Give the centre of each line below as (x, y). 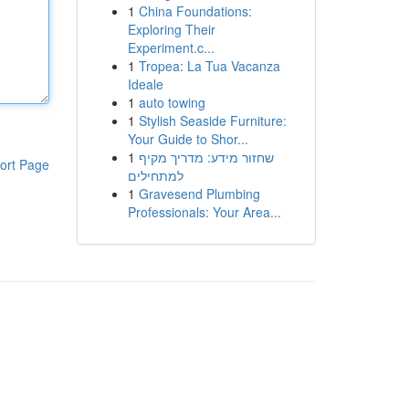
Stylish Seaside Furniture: (212, 121)
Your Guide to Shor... (188, 139)
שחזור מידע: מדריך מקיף (206, 157)
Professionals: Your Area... (204, 212)
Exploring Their (171, 29)
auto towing (172, 102)
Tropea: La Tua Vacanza (209, 66)
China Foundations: (195, 11)
